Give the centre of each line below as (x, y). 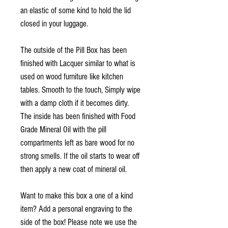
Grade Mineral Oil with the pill (63, 129)
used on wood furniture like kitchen (72, 76)
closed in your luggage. (54, 23)
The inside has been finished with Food (78, 116)
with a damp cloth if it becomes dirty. (75, 103)
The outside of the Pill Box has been (74, 50)
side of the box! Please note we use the (79, 222)
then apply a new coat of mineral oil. (74, 169)
